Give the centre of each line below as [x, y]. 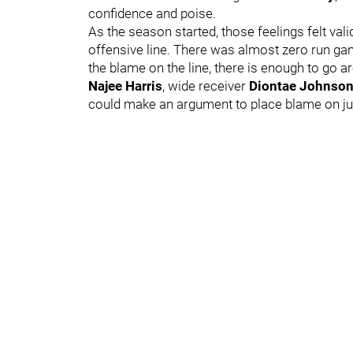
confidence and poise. [154, 13]
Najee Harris [125, 85]
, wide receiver [206, 85]
